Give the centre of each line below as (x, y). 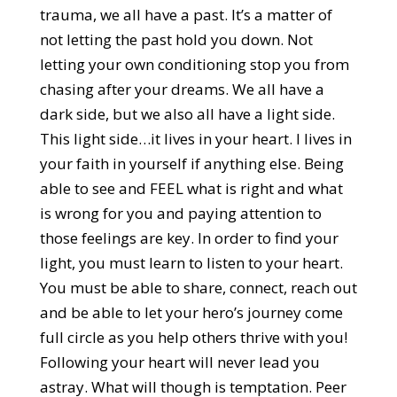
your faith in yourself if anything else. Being (191, 163)
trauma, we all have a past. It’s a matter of (186, 15)
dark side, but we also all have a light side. (187, 114)
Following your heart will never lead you (179, 362)
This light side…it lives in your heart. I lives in (195, 139)
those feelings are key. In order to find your (189, 238)
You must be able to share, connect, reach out (198, 288)
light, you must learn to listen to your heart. (191, 263)
